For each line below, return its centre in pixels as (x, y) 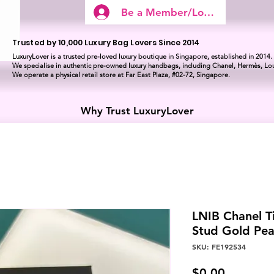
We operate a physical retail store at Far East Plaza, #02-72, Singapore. (121, 75)
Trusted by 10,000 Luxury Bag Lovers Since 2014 (106, 43)
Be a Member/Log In (172, 12)
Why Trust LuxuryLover (137, 111)
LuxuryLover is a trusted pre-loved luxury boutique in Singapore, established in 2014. (142, 56)
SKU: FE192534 (219, 247)
